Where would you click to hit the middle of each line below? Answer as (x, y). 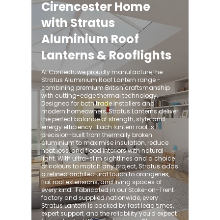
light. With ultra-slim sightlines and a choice (108, 158)
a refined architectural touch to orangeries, (105, 174)
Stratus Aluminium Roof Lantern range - (101, 80)
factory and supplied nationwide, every (100, 198)
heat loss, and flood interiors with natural (102, 151)
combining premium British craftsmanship (106, 88)
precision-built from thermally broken (97, 135)
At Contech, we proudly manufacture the (102, 72)
